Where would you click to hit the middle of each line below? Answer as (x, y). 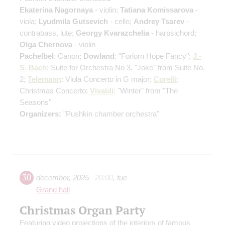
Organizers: (40, 114)
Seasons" (35, 102)
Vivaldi (102, 91)
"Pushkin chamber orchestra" (110, 114)
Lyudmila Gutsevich (73, 22)
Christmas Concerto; (55, 91)
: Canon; (69, 56)
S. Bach (33, 68)
